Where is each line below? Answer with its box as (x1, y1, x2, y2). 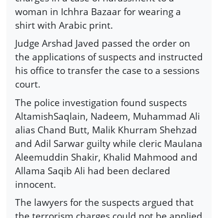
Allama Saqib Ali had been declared (15, 163, 170, 177)
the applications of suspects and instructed (15, 50, 203, 64)
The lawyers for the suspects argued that (15, 196, 194, 209)
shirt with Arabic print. (15, 18, 113, 32)
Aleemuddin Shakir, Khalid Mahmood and (15, 150, 198, 163)
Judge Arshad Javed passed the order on (15, 36, 190, 50)
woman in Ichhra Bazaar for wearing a (15, 4, 181, 18)
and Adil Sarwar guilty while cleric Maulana (15, 136, 202, 150)
